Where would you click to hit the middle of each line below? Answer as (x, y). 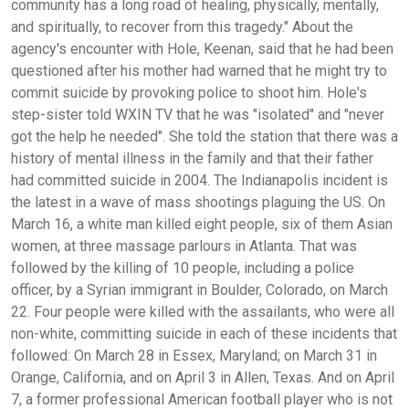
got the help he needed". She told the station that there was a (204, 136)
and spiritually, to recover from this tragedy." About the (182, 26)
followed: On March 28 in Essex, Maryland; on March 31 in (194, 355)
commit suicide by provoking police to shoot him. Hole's (189, 92)
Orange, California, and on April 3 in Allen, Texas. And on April (203, 377)
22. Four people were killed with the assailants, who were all (203, 311)
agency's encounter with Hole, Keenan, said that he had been (202, 48)
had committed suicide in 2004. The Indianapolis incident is (199, 180)
